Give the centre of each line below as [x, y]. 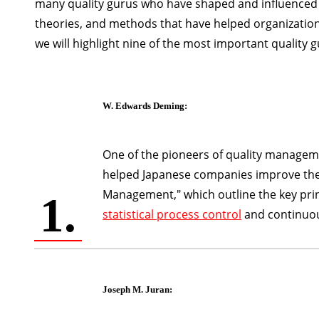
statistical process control [172, 215]
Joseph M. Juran [136, 290]
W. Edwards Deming [144, 106]
